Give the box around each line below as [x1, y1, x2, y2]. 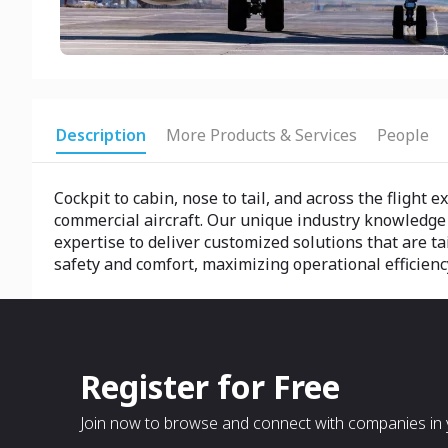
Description [56, 124, 146, 146]
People [377, 124, 429, 146]
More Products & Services [166, 124, 357, 146]
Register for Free [80, 365, 340, 408]
